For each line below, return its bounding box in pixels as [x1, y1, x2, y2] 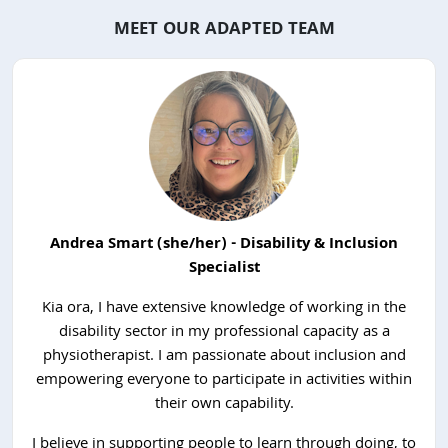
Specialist [188, 256, 260, 283]
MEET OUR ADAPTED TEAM [113, 16, 335, 46]
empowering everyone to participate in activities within [36, 368, 412, 395]
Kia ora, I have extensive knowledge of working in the [42, 296, 406, 323]
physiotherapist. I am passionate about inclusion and [42, 344, 406, 371]
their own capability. [154, 392, 294, 419]
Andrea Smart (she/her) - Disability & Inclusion [50, 232, 398, 259]
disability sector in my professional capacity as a [58, 320, 390, 347]
